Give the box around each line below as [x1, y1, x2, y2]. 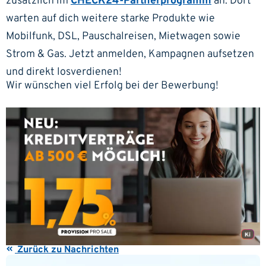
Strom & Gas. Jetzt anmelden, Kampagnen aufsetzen [6, 47, 254, 61]
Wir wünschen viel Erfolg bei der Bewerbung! [6, 79, 218, 93]
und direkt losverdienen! [6, 65, 122, 79]
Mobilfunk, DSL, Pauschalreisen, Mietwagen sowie [6, 29, 240, 43]
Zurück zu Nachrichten [15, 244, 119, 256]
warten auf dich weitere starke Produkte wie [6, 11, 215, 26]
